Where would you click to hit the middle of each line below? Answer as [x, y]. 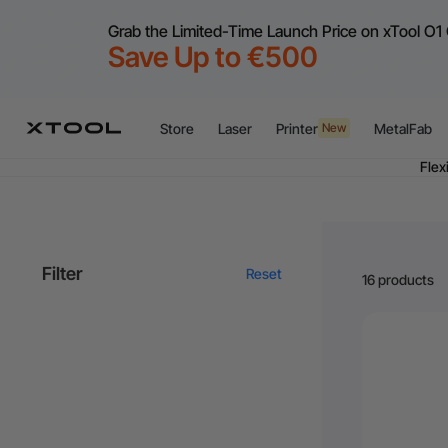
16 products [398, 279]
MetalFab [403, 128]
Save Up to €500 [213, 57]
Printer [297, 128]
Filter [62, 273]
